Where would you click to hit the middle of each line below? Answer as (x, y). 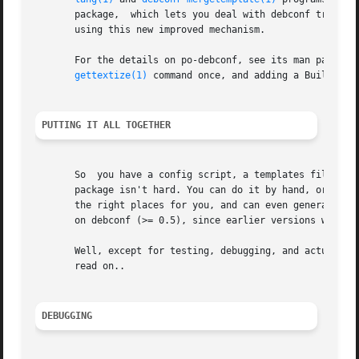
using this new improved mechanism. (151, 30)
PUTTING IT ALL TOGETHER (107, 125)
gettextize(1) (111, 76)
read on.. (81, 266)
